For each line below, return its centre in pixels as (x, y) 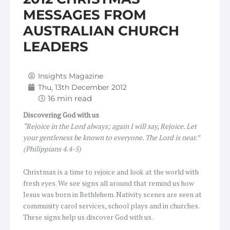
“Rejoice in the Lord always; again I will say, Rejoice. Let (110, 126)
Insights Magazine (71, 76)
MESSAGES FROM (85, 15)
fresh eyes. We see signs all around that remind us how (109, 184)
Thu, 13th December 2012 (82, 87)
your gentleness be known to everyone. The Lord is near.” (111, 137)
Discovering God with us (61, 115)
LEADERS (56, 46)
